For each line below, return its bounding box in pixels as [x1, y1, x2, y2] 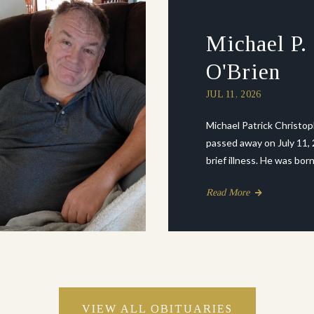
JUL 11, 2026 [205, 89, 261, 100]
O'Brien [205, 59, 280, 84]
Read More [205, 187, 252, 198]
